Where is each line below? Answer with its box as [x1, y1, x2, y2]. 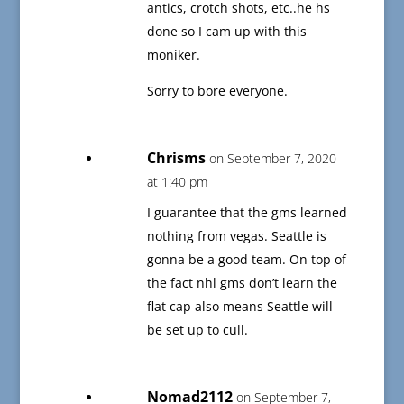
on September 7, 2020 [208, 150, 336, 168]
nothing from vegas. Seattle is [146, 227, 326, 245]
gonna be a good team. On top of [146, 251, 346, 269]
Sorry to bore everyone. [146, 82, 288, 100]
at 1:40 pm [146, 173, 207, 191]
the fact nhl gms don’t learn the [146, 274, 337, 292]
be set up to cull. [146, 321, 248, 339]
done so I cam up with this [146, 23, 307, 41]
